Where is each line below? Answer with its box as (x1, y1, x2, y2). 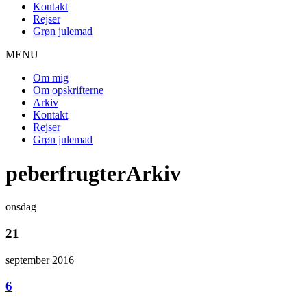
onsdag (5, 201, 36, 213)
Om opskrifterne (33, 84, 103, 97)
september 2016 (5, 254, 74, 266)
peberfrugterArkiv (5, 160, 181, 186)
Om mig (33, 72, 69, 84)
